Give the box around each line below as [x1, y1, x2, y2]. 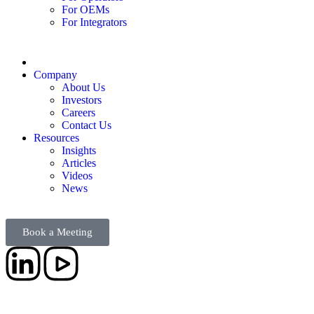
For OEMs [62, 3, 109, 15]
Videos [62, 169, 93, 182]
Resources [34, 131, 79, 144]
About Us [62, 81, 105, 93]
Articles [62, 156, 96, 169]
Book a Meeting [22, 226, 93, 238]
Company [34, 68, 77, 81]
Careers [62, 106, 95, 118]
